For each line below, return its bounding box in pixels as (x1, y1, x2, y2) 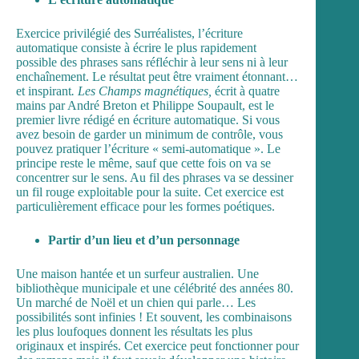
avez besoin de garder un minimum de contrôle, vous (16, 127, 283, 141)
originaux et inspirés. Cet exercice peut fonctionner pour (16, 338, 299, 353)
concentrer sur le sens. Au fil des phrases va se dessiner (16, 170, 293, 184)
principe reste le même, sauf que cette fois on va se (16, 155, 271, 170)
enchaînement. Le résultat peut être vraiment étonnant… (16, 69, 298, 83)
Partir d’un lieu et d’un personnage (48, 232, 240, 247)
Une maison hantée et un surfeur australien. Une (16, 266, 259, 280)
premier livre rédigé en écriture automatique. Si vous (16, 112, 280, 127)
